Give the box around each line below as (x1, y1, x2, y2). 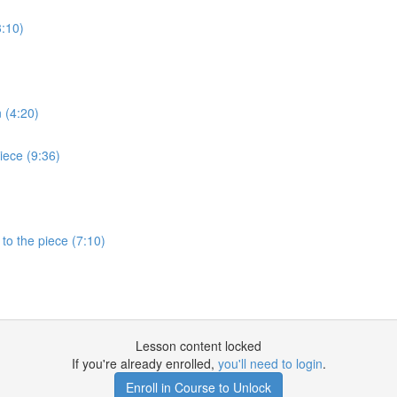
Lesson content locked (136, 337, 261, 354)
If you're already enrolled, (71, 354, 218, 372)
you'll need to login (217, 354, 323, 372)
